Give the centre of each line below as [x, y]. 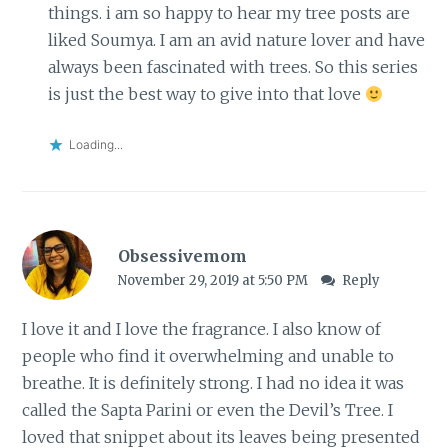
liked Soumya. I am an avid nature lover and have [236, 40]
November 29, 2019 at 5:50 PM [214, 280]
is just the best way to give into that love [206, 94]
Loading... [95, 144]
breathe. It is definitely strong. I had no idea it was [213, 382]
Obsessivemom [182, 255]
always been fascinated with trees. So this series [232, 67]
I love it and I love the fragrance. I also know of [202, 328]
